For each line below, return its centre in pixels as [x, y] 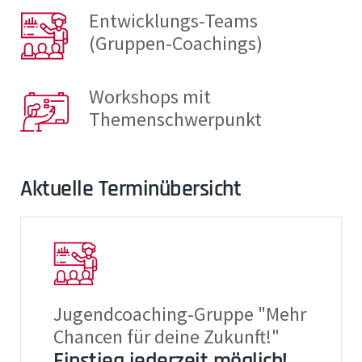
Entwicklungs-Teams [173, 21]
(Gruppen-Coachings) [176, 44]
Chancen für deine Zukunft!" [166, 337]
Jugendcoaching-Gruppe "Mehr [180, 314]
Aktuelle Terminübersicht [130, 189]
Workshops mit [150, 97]
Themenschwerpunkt [175, 120]
